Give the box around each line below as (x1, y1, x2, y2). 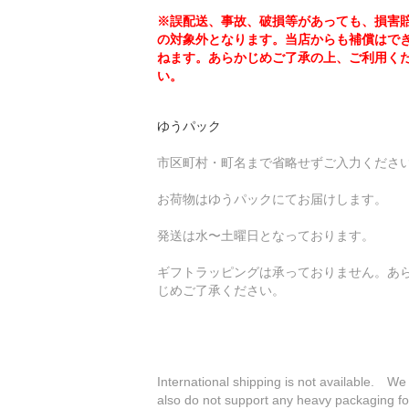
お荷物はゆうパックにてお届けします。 (157, 191, 387, 206)
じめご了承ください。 (157, 282, 285, 298)
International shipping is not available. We (157, 373, 406, 389)
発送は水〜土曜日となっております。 (157, 227, 374, 243)
